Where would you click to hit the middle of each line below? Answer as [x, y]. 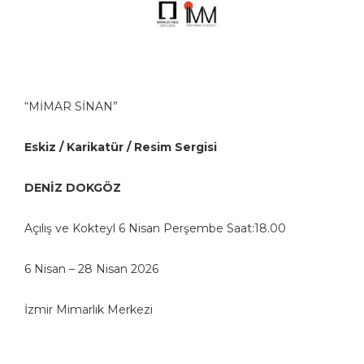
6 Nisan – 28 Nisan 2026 [91, 269]
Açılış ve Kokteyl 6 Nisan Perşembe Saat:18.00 [155, 228]
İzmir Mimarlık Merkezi [89, 309]
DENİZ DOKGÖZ [73, 187]
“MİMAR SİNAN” [71, 106]
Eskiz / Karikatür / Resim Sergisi [121, 147]
